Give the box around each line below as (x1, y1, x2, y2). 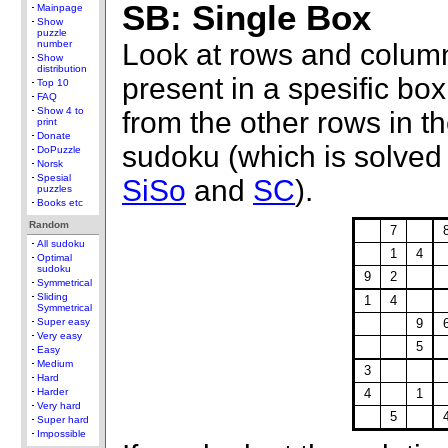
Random (29, 219, 69, 230)
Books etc (37, 197, 83, 208)
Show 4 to (37, 105, 84, 116)
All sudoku (37, 238, 85, 250)
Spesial (37, 172, 71, 183)
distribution (37, 63, 87, 74)
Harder (37, 386, 68, 398)
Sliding (37, 291, 68, 303)
